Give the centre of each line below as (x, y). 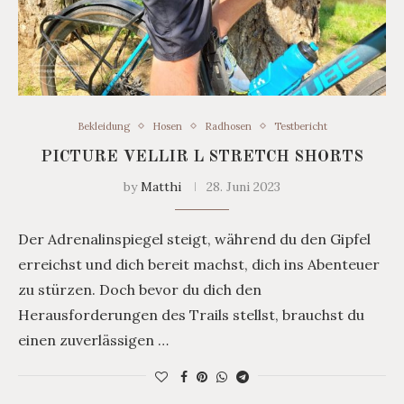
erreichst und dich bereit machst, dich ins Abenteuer (199, 264)
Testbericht (300, 126)
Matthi (161, 186)
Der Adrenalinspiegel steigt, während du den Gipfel (194, 239)
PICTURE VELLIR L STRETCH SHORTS (202, 156)
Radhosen (228, 126)
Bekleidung (103, 126)
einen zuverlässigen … (93, 340)
